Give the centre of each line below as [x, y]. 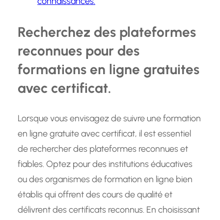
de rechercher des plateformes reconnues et [103, 149]
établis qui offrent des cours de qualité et [95, 195]
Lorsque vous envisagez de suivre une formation [109, 119]
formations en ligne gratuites [109, 69]
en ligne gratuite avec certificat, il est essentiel [104, 134]
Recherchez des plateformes [107, 32]
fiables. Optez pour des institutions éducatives [105, 164]
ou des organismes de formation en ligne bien [105, 179]
